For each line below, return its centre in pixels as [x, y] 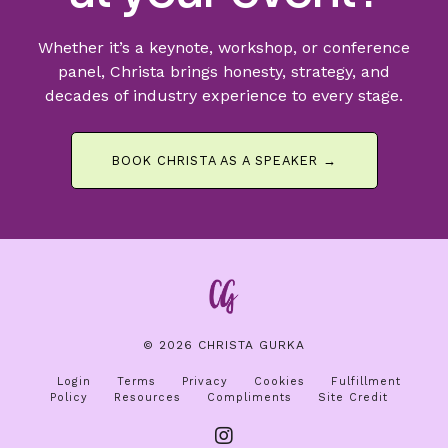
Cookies [279, 381]
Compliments [249, 397]
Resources [147, 397]
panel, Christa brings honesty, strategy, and [224, 72]
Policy [69, 397]
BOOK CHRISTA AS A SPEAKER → [224, 161]
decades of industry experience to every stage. [224, 96]
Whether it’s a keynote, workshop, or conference [224, 48]
